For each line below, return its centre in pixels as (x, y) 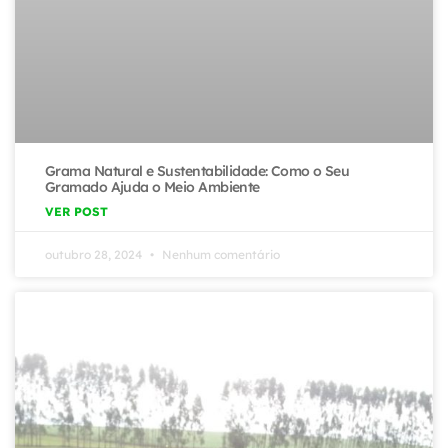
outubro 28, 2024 (95, 255)
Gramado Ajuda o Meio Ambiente (152, 187)
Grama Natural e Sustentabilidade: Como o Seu (197, 171)
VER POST (76, 212)
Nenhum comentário (219, 255)
